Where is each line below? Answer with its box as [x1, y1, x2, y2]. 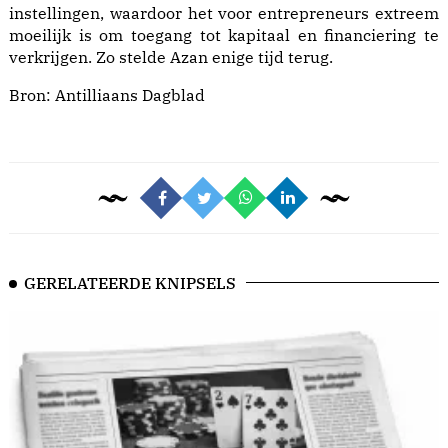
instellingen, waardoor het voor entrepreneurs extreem [9, 3, 439, 24]
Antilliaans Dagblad [55, 85, 205, 106]
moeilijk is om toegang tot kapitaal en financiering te [9, 25, 439, 46]
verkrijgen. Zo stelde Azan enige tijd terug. [9, 47, 333, 68]
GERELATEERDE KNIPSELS [24, 273, 236, 294]
